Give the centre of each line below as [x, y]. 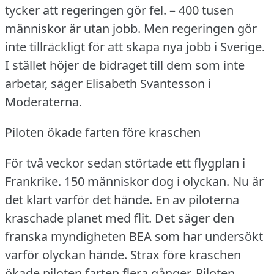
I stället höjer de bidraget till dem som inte [125, 65]
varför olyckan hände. [66, 254]
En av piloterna [197, 199]
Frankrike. [33, 181]
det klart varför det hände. [79, 199]
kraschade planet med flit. [78, 218]
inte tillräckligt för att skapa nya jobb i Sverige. [135, 46]
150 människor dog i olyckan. [147, 181]
